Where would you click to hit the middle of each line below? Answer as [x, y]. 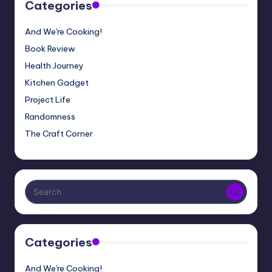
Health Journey [54, 66]
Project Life [48, 100]
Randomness [50, 117]
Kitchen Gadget [57, 83]
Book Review [50, 49]
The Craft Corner [59, 134]
